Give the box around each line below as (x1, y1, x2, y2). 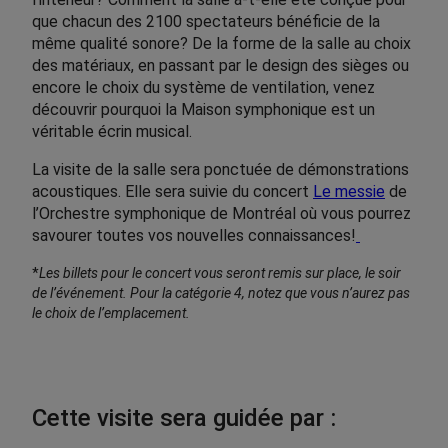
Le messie (313, 182, 385, 201)
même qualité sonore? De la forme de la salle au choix (32, 34, 411, 53)
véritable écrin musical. (32, 122, 192, 141)
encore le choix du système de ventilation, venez (32, 78, 375, 97)
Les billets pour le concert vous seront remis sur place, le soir (39, 265, 401, 281)
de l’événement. (32, 285, 127, 301)
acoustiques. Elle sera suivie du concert (32, 182, 313, 201)
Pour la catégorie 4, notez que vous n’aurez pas (130, 285, 410, 301)
